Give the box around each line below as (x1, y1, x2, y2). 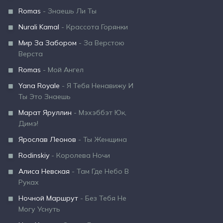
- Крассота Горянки (59, 22, 128, 31)
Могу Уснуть (18, 205, 60, 214)
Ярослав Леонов (18, 135, 76, 144)
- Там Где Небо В (70, 167, 129, 176)
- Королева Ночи (49, 151, 110, 160)
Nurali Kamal (18, 22, 59, 31)
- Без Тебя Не (78, 194, 126, 203)
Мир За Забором (18, 38, 77, 47)
